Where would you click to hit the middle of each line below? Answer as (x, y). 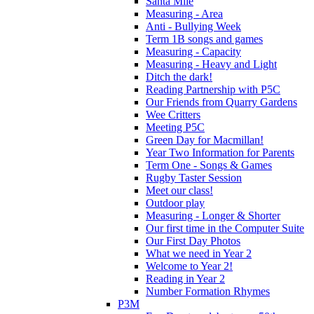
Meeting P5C (175, 127)
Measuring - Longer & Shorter (213, 215)
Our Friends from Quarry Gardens (221, 102)
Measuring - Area (184, 13)
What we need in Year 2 (199, 253)
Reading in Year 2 (185, 278)
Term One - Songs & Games (209, 165)
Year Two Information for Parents (220, 152)
